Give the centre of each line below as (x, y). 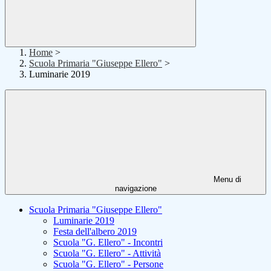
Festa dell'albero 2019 (95, 232)
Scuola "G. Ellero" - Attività (107, 253)
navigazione (135, 189)
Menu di (226, 180)
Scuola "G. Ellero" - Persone (108, 264)
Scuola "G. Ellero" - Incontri (108, 243)
